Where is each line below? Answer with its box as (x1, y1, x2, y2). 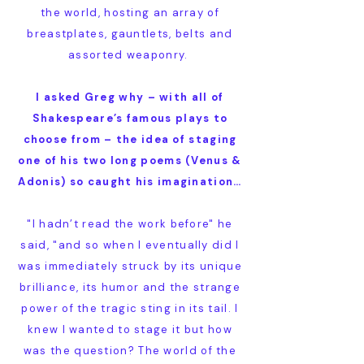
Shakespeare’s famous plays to (32, 111, 228, 125)
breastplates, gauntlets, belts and (27, 27, 233, 41)
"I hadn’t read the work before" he (27, 217, 233, 231)
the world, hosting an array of (40, 6, 219, 19)
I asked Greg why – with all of (36, 90, 224, 104)
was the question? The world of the (23, 344, 237, 357)
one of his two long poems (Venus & (18, 154, 242, 167)
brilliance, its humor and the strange (19, 280, 241, 294)
